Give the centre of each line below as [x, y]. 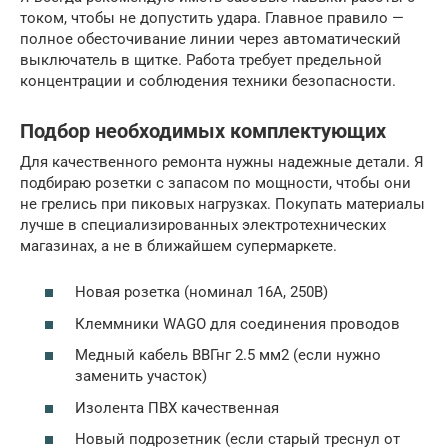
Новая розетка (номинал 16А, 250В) [201, 292]
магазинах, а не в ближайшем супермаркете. [178, 245]
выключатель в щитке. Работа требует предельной [201, 59]
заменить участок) [141, 376]
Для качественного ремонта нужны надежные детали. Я [222, 161]
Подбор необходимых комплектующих [203, 131]
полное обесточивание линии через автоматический [210, 38]
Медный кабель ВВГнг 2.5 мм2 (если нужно [228, 355]
